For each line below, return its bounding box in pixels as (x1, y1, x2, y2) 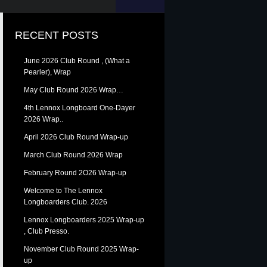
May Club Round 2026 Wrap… (24, 86, 123, 94)
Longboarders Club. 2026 (24, 198, 107, 206)
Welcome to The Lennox (24, 187, 103, 195)
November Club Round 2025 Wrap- (24, 245, 139, 253)
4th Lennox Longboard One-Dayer (24, 104, 135, 112)
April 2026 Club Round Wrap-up (24, 133, 128, 141)
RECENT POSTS (15, 29, 98, 41)
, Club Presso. (24, 227, 69, 235)
